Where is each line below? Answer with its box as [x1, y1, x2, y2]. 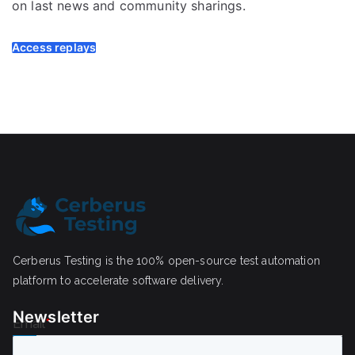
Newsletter [13, 307, 100, 327]
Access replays [12, 40, 97, 55]
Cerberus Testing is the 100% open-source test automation [13, 254, 320, 268]
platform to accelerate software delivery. [13, 274, 224, 288]
